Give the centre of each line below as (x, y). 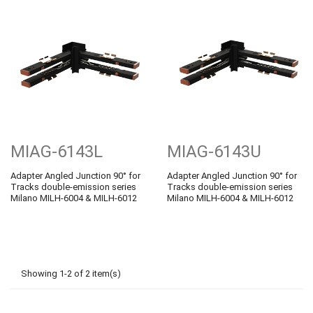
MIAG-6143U (214, 151)
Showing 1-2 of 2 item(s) (71, 273)
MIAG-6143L (57, 151)
